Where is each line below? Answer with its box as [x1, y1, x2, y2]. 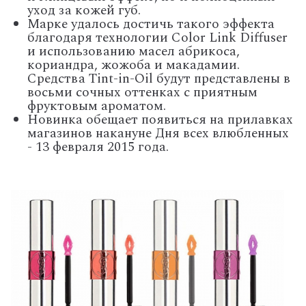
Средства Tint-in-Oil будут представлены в [27, 68, 290, 89]
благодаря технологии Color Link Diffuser [27, 27, 288, 48]
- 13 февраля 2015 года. [27, 137, 169, 157]
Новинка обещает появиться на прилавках [27, 109, 293, 130]
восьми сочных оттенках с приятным [27, 82, 258, 102]
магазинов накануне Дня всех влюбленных [27, 123, 289, 143]
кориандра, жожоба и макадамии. [27, 55, 240, 75]
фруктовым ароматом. [27, 96, 166, 116]
